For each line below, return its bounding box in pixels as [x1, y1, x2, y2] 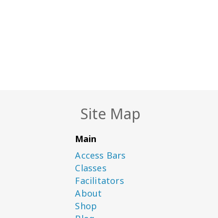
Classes [75, 162, 107, 174]
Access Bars [75, 149, 126, 161]
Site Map [80, 104, 141, 124]
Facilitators [75, 175, 124, 186]
